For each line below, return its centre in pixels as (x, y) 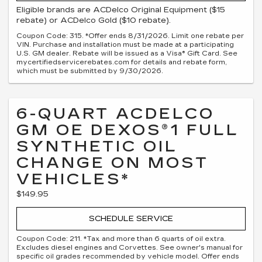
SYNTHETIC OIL (97, 146)
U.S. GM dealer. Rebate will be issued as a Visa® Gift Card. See (127, 54)
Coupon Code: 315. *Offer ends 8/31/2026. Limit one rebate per (130, 36)
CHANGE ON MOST (113, 163)
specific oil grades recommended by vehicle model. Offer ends (128, 256)
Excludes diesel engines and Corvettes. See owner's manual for (130, 247)
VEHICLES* (74, 179)
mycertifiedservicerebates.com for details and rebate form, (122, 62)
